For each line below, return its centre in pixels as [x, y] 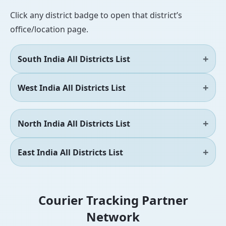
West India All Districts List [72, 88]
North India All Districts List [74, 123]
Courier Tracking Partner [113, 200]
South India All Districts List [74, 59]
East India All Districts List [70, 152]
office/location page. [49, 30]
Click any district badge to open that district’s [96, 15]
